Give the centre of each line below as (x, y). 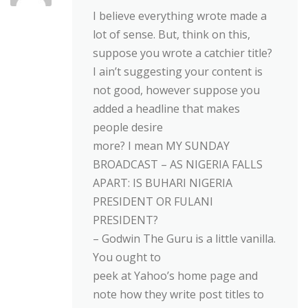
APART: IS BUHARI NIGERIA (163, 183)
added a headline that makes (166, 108)
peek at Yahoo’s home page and (175, 275)
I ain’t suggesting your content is (178, 71)
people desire (128, 127)
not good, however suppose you (176, 90)
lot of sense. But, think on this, (172, 34)
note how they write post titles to (178, 294)
